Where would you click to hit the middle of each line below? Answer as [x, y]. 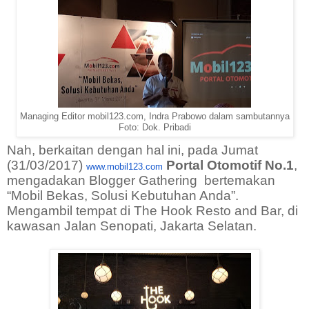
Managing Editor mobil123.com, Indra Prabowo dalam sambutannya [154, 116]
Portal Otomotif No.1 [228, 165]
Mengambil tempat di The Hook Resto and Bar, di [152, 210]
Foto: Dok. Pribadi [154, 127]
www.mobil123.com [124, 166]
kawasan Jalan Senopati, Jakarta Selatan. [132, 226]
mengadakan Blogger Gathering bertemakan [141, 180]
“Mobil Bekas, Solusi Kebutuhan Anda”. [123, 195]
